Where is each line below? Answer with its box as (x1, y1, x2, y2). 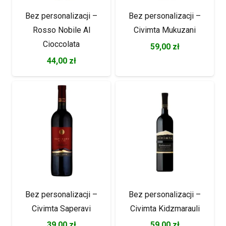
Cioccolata (43, 39, 80, 49)
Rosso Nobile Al (32, 25, 90, 35)
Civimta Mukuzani (134, 25, 196, 35)
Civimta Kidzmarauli (130, 203, 200, 213)
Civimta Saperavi (32, 203, 91, 213)
